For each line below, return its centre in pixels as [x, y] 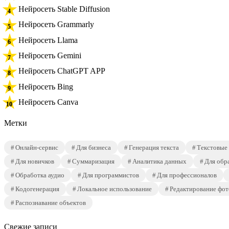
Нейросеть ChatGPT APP [62, 71]
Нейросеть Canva [48, 102]
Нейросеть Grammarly [56, 25]
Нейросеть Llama [48, 40]
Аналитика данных [159, 162]
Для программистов [111, 175]
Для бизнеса [94, 148]
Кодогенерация [37, 189]
